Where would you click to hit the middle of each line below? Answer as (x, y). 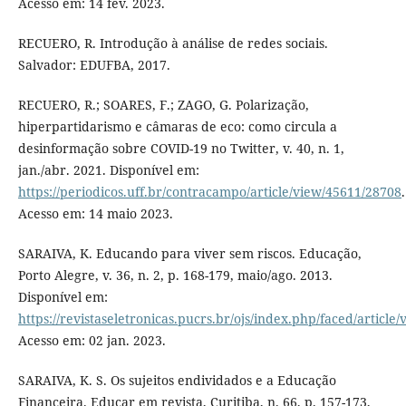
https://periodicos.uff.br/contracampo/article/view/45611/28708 (209, 191)
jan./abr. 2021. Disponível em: (108, 169)
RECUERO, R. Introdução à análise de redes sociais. (173, 43)
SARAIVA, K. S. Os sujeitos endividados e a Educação (177, 380)
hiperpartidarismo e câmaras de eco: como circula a (177, 126)
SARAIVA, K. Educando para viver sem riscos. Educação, (189, 253)
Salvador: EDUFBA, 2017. (94, 64)
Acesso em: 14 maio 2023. (95, 213)
